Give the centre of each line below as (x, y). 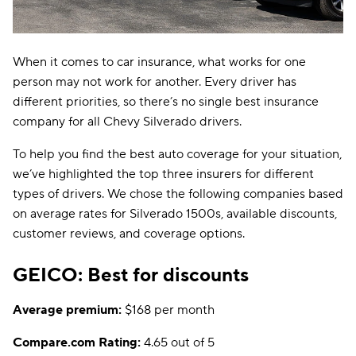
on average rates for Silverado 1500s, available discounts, (175, 214)
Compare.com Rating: (77, 342)
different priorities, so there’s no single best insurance (166, 102)
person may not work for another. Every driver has (155, 82)
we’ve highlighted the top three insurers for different (163, 174)
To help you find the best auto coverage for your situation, (177, 154)
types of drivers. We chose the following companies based (178, 194)
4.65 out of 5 (178, 342)
